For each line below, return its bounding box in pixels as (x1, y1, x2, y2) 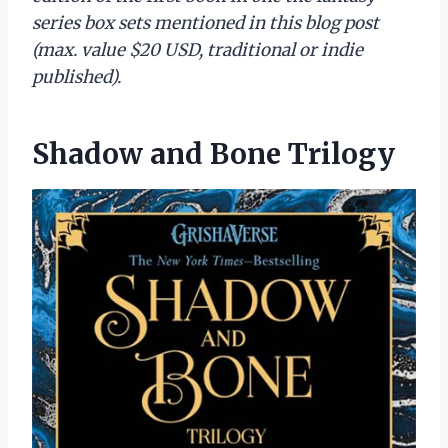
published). (32, 65, 121, 88)
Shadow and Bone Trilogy (32, 135, 395, 172)
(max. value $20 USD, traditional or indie (32, 38, 363, 61)
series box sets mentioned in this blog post (32, 11, 379, 34)
